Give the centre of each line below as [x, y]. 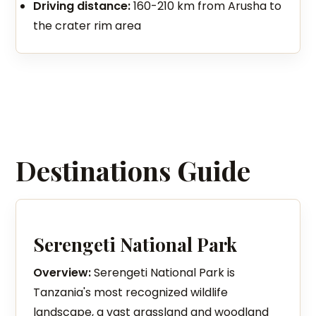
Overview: [62, 273]
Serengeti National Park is [163, 273]
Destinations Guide [133, 170]
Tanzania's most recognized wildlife [131, 292]
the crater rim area [87, 26]
